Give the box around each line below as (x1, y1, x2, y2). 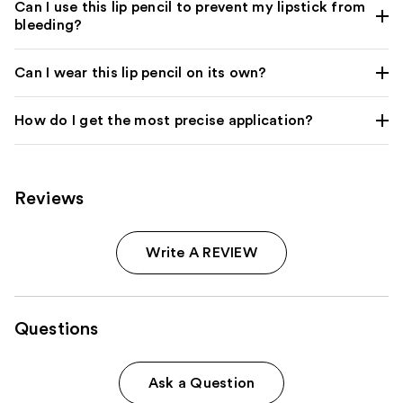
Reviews (14, 189, 85, 208)
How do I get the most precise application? (14, 112, 314, 128)
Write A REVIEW (146, 245, 257, 260)
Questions (14, 319, 99, 338)
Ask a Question (148, 375, 255, 390)
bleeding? (14, 17, 83, 32)
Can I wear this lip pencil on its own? (14, 65, 267, 80)
